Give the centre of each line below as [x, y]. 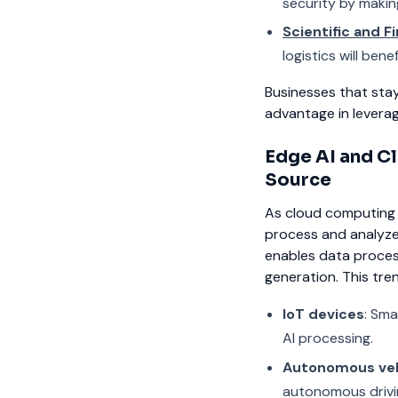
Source [298, 180]
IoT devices [323, 314]
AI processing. [328, 338]
